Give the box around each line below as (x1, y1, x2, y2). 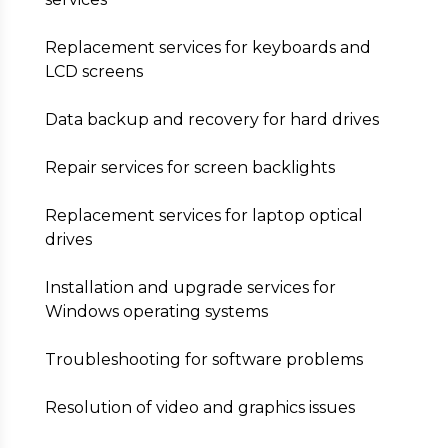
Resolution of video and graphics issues (44, 398, 355, 417)
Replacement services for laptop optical (44, 206, 363, 225)
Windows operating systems (44, 302, 268, 321)
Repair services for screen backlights (44, 158, 335, 177)
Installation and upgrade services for (44, 278, 336, 297)
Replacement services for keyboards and (44, 38, 371, 57)
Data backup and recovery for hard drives (44, 110, 379, 129)
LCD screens (44, 62, 143, 81)
